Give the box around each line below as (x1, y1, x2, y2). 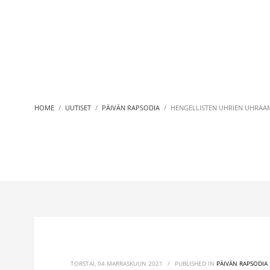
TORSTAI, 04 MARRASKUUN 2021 (71, 259, 163, 268)
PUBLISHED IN (175, 259, 216, 268)
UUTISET (65, 103, 91, 112)
